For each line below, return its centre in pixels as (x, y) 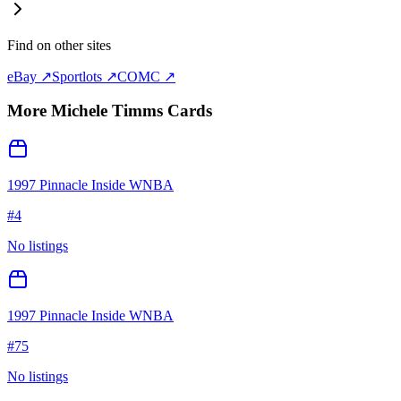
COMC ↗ (146, 76)
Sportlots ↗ (85, 76)
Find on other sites (59, 45)
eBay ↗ (30, 76)
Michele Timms (107, 111)
